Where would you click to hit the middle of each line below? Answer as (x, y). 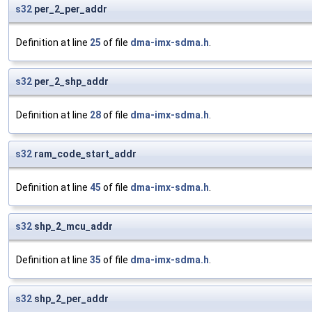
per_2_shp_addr (70, 82)
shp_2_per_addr (70, 299)
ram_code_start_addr (84, 154)
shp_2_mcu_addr (72, 227)
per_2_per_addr (70, 9)
